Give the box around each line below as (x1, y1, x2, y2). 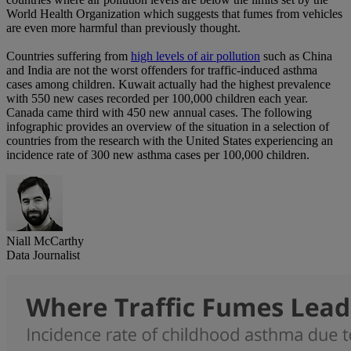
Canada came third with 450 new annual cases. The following (6, 106, 312, 120)
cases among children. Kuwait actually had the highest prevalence (6, 78, 331, 92)
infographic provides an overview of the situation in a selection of (6, 120, 329, 134)
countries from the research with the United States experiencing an (6, 134, 333, 148)
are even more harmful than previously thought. (6, 21, 241, 35)
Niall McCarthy (6, 234, 84, 248)
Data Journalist (6, 248, 80, 262)
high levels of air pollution (131, 49, 260, 63)
